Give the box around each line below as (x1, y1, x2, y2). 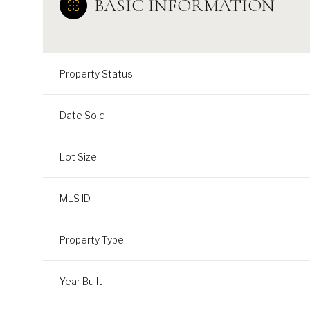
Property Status (60, 67, 133, 80)
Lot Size (60, 150, 97, 163)
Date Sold (60, 109, 105, 121)
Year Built (60, 275, 102, 287)
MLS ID (60, 192, 91, 204)
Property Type (60, 233, 124, 246)
